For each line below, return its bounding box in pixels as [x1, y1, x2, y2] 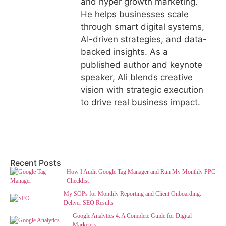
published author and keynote [81, 60, 202, 70]
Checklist [66, 177, 89, 185]
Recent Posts [10, 158, 61, 168]
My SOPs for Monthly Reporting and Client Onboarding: [64, 190, 202, 198]
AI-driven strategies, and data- [81, 34, 207, 45]
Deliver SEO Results [64, 199, 114, 207]
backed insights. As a [81, 47, 168, 58]
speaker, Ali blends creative [81, 72, 193, 83]
